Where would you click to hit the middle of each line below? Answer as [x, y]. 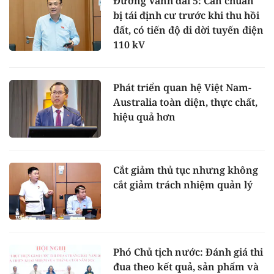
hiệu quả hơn [144, 117]
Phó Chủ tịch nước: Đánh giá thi [188, 252]
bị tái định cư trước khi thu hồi [186, 15]
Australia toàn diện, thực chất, [185, 102]
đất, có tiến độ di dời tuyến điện [188, 30]
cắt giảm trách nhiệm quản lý [183, 184]
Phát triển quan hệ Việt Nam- [182, 87]
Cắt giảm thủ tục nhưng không [186, 170]
